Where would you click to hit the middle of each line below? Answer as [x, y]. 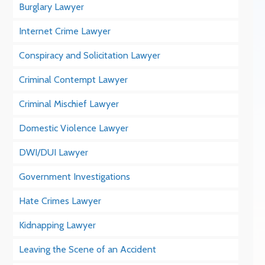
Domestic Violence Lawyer [74, 128]
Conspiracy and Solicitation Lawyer [90, 55]
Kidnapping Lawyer [58, 225]
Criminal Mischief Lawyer [69, 104]
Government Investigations [75, 177]
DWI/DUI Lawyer [54, 152]
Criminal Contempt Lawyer [74, 80]
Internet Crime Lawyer [65, 31]
